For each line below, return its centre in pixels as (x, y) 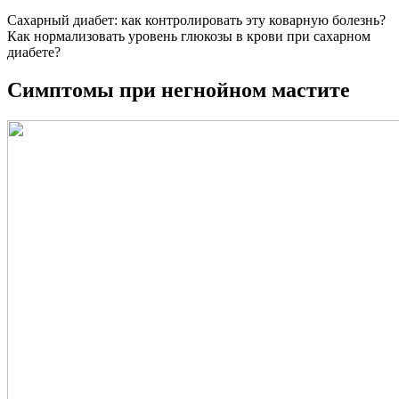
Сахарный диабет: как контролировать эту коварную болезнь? (196, 20)
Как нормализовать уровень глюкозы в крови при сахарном (189, 36)
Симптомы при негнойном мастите (179, 90)
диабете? (34, 52)
